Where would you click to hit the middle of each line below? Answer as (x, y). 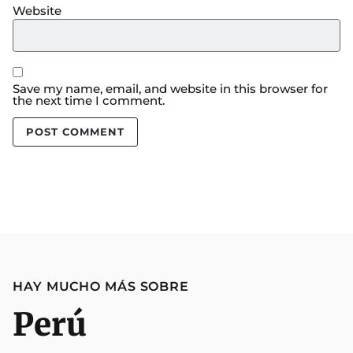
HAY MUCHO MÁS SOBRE (101, 286)
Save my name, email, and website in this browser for (170, 89)
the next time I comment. (89, 100)
